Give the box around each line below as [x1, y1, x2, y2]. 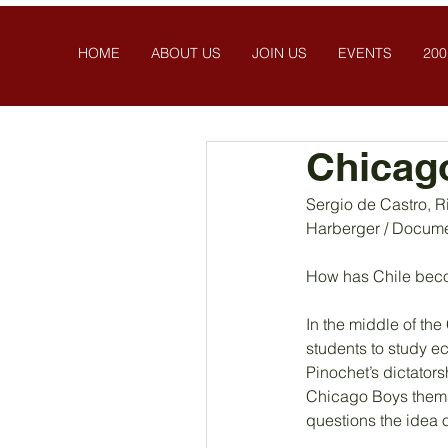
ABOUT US [150, 44, 221, 62]
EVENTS [337, 44, 392, 62]
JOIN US [251, 44, 307, 62]
